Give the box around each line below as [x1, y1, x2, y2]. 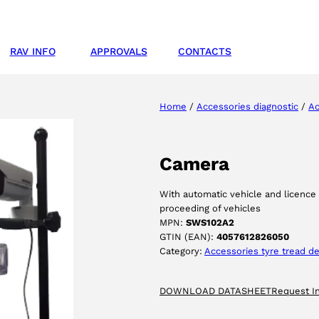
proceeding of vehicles [159, 202, 261, 214]
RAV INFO [9, 45, 56, 57]
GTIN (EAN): [159, 231, 216, 242]
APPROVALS [90, 45, 147, 57]
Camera [159, 152, 229, 174]
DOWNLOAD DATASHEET [159, 285, 271, 296]
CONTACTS [178, 45, 231, 57]
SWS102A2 [186, 216, 234, 228]
